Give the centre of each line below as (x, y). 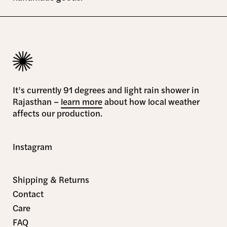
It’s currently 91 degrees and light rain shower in (106, 90)
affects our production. (58, 113)
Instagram (32, 146)
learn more (82, 102)
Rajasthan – (37, 102)
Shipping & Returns (51, 180)
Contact (28, 194)
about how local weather (151, 102)
